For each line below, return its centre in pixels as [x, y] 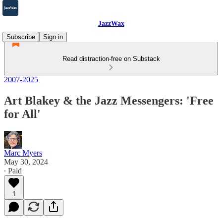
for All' [22, 114]
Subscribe [21, 37]
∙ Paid [13, 170]
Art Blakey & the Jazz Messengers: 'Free [109, 100]
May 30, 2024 [26, 162]
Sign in [53, 37]
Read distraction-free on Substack [111, 59]
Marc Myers [23, 153]
